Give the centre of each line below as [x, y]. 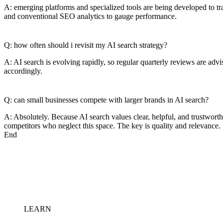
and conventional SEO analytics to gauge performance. [90, 16]
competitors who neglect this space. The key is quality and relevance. [112, 125]
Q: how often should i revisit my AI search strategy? [86, 45]
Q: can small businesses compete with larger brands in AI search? [106, 100]
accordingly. [23, 71]
